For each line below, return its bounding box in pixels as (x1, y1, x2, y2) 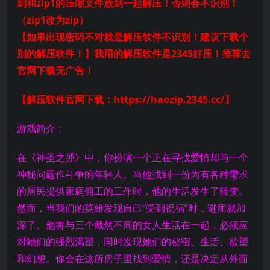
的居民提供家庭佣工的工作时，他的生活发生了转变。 (17, 184, 248, 198)
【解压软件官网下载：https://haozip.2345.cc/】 (17, 93, 234, 106)
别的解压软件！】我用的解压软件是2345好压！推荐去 (17, 47, 251, 60)
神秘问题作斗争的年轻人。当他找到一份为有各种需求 (17, 168, 248, 181)
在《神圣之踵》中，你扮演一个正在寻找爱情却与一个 (17, 151, 248, 164)
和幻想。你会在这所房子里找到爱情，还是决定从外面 (17, 252, 248, 265)
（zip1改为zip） (17, 13, 89, 27)
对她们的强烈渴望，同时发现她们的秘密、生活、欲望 (17, 235, 248, 248)
